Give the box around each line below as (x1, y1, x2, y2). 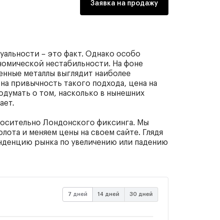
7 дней (68, 192, 87, 197)
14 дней (98, 192, 119, 197)
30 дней (130, 192, 153, 197)
